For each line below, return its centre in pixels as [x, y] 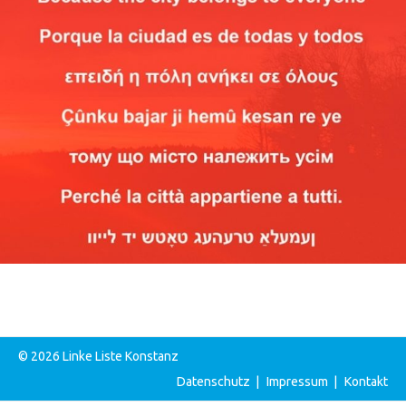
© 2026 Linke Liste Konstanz [98, 356]
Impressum [297, 381]
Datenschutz [213, 381]
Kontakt [366, 381]
